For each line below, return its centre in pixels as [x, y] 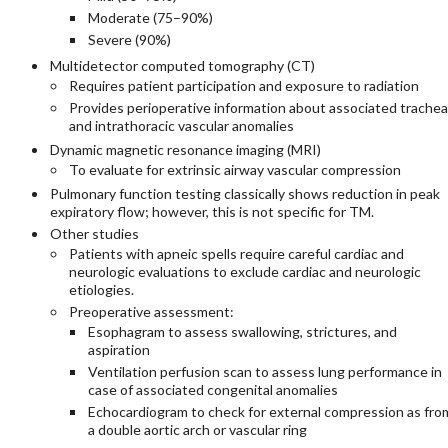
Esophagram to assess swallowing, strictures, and [242, 332]
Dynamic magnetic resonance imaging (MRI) [185, 150]
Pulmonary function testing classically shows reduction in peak [244, 194]
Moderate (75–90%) [150, 18]
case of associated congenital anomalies [212, 390]
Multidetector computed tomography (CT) [182, 66]
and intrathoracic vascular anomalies [181, 126]
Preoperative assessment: [151, 312]
